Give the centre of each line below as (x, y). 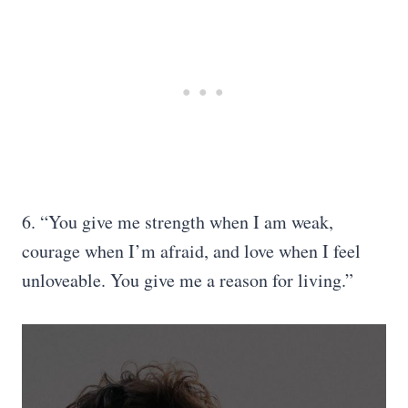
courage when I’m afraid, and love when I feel (191, 251)
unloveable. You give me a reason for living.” (188, 280)
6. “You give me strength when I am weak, (178, 222)
